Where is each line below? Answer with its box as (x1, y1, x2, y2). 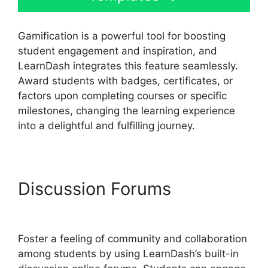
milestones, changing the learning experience (18, 105, 235, 117)
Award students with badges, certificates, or (18, 75, 233, 87)
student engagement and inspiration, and (18, 45, 217, 57)
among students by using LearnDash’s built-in (18, 248, 239, 260)
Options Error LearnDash (18, 199, 219, 220)
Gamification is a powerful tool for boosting (18, 30, 226, 42)
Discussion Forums (18, 178, 176, 200)
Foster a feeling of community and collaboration (18, 233, 247, 245)
